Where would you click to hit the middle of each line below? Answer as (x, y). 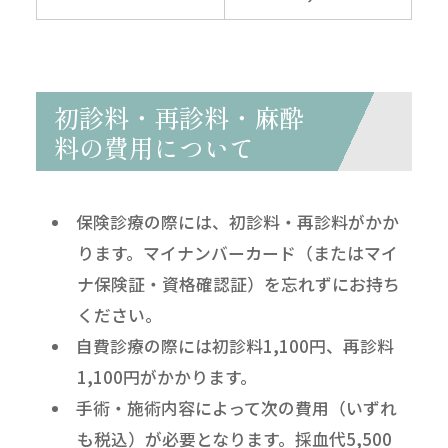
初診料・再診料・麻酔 (178, 116)
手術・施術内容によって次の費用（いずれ (236, 407)
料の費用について (153, 146)
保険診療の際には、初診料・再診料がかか (237, 221)
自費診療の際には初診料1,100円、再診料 (234, 345)
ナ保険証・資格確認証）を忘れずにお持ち (238, 283)
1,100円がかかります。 (166, 376)
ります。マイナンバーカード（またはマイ (237, 252)
